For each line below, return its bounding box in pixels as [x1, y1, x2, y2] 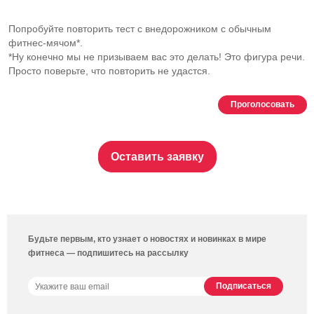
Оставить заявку [110, 151, 204, 163]
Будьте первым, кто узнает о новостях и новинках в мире [28, 234, 266, 244]
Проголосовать [231, 100, 294, 109]
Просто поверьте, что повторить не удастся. [8, 65, 210, 76]
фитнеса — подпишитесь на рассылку [28, 248, 189, 258]
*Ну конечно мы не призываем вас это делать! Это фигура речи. [8, 51, 305, 62]
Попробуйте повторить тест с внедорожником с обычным [8, 23, 271, 34]
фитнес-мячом [8, 37, 76, 48]
